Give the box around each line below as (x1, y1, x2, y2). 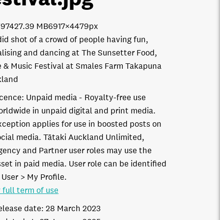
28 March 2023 (46, 203, 101, 214)
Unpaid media (26, 92, 78, 103)
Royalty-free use (84, 92, 146, 103)
